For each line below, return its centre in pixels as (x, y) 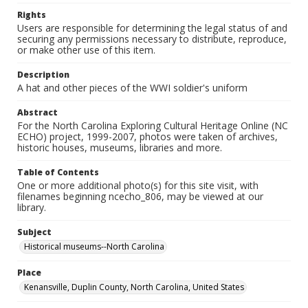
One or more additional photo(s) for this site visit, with (138, 185)
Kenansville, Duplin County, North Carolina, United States (134, 287)
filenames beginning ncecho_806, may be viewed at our (140, 196)
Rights (32, 15)
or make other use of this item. (86, 50)
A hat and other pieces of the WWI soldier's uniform (132, 88)
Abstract (37, 112)
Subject (34, 232)
